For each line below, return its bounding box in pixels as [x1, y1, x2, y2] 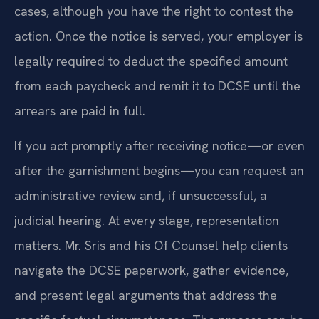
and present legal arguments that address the [14, 287, 277, 304]
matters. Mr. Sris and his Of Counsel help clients [14, 237, 288, 254]
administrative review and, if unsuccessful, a [14, 187, 267, 204]
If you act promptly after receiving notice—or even [14, 137, 305, 155]
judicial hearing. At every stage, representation [14, 212, 279, 229]
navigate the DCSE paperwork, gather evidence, [14, 262, 288, 279]
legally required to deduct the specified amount [14, 53, 288, 69]
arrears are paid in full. [14, 103, 145, 119]
